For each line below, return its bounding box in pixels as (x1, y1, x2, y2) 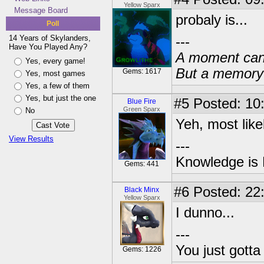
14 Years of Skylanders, (9, 34, 91, 42)
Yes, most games (25, 69, 85, 78)
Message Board (14, 6, 68, 15)
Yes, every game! (25, 57, 85, 65)
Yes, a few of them (25, 81, 90, 90)
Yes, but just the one (25, 94, 96, 103)
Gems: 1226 (123, 245, 161, 253)
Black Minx (124, 186, 160, 194)
